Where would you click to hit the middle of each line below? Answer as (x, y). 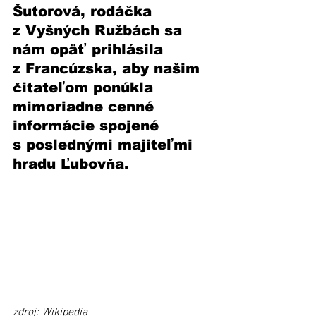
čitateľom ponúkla (85, 87)
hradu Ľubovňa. (71, 164)
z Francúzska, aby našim (109, 68)
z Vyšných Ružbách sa (100, 30)
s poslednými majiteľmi (105, 145)
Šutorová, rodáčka (85, 11)
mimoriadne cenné (86, 107)
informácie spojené (88, 126)
